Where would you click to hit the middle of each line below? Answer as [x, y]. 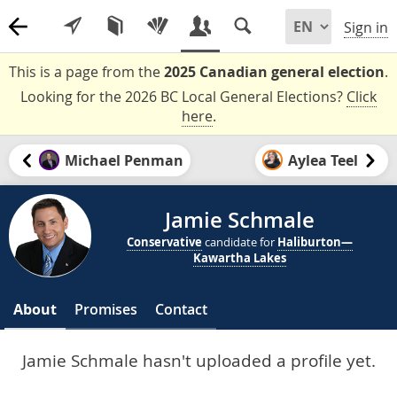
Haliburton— [315, 241]
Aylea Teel [323, 160]
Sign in [366, 28]
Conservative [165, 241]
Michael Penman [124, 160]
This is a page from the [86, 72]
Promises [106, 310]
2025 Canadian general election [274, 72]
